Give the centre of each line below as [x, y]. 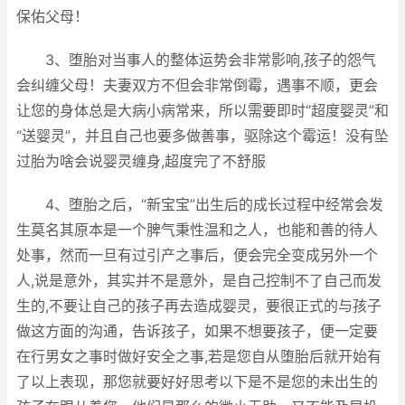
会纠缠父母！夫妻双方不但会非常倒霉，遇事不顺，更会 [197, 85]
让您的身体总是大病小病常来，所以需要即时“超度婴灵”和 [202, 111]
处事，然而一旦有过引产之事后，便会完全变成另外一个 [197, 255]
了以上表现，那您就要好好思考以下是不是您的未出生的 [197, 382]
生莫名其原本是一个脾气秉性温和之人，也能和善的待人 [197, 230]
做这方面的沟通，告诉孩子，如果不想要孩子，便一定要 [197, 331]
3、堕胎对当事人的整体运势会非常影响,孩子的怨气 [196, 60]
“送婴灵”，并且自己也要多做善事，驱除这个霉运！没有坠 [202, 136]
